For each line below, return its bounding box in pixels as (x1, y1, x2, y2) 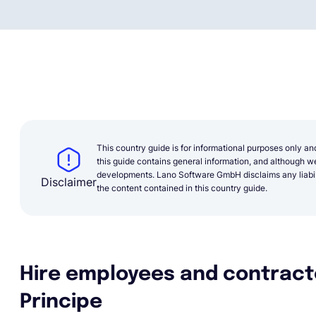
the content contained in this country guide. (97, 183, 267, 193)
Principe (20, 292, 102, 312)
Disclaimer (41, 175, 97, 189)
